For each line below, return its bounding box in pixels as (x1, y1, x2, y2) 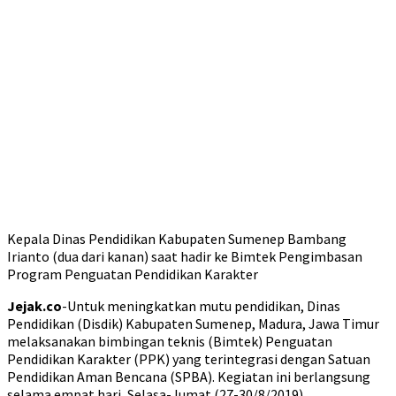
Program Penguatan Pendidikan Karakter (7, 265, 258, 283)
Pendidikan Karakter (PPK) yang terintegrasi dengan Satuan (7, 350, 370, 368)
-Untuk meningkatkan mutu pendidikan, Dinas (62, 297, 340, 315)
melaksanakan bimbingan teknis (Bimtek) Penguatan (7, 332, 332, 350)
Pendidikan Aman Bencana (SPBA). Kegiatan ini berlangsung (7, 368, 370, 385)
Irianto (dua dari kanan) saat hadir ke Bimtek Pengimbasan (7, 247, 362, 265)
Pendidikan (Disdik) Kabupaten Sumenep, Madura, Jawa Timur (7, 315, 379, 332)
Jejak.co (7, 297, 62, 315)
